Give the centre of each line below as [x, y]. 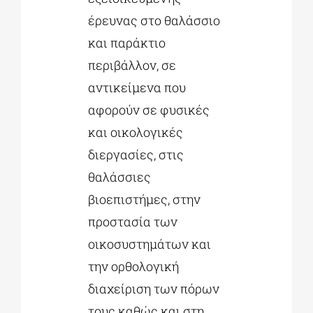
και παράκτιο [126, 43]
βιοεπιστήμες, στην [144, 199]
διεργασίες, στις [136, 155]
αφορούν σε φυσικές [148, 110]
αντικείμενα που [137, 88]
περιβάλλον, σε [132, 65]
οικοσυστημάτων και [149, 244]
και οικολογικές [135, 132]
